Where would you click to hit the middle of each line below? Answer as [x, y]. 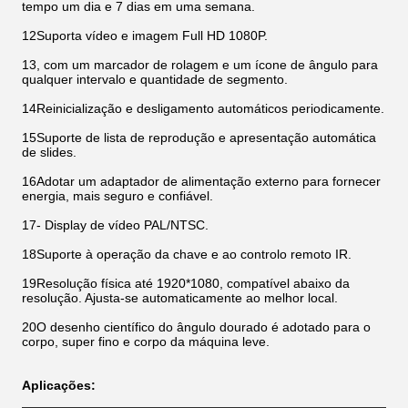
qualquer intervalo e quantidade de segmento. [155, 79]
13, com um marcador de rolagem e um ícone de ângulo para [200, 65]
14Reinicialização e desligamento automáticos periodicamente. [203, 108]
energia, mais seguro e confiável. [117, 196]
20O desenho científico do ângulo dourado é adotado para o [196, 327]
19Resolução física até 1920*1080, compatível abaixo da [186, 283]
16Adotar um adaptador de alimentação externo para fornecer [201, 181]
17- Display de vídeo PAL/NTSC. [115, 225]
